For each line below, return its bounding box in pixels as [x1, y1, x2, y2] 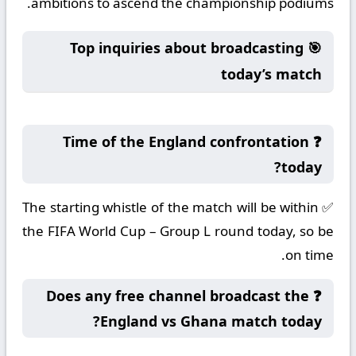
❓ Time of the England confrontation [63, 132, 309, 151]
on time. [285, 246, 334, 264]
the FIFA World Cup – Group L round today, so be [22, 222, 334, 240]
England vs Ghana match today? [100, 311, 322, 331]
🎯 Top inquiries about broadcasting [70, 38, 304, 57]
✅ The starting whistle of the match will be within [22, 198, 319, 216]
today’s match [221, 64, 322, 83]
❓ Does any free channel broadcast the [46, 286, 309, 305]
